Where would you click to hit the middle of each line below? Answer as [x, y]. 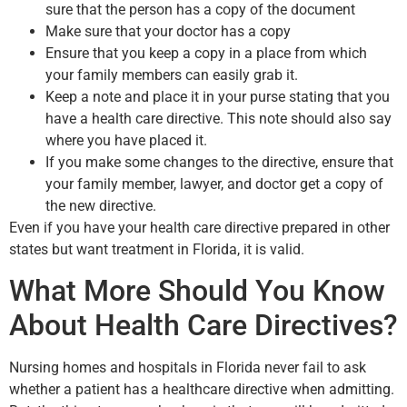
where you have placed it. [126, 140]
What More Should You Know [197, 291]
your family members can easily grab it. [172, 74]
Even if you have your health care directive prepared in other [199, 227]
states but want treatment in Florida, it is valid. [157, 249]
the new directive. [101, 205]
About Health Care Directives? [203, 326]
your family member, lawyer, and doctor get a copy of [214, 184]
